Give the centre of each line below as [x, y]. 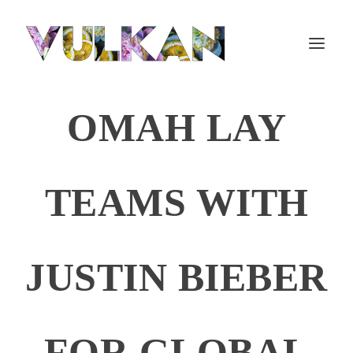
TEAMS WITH [176, 203]
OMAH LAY [176, 128]
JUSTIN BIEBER [176, 277]
